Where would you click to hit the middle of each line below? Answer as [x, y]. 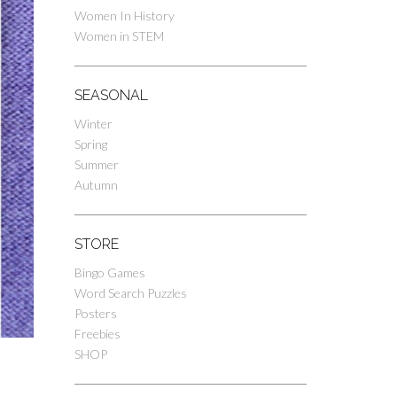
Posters [95, 314]
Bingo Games [109, 273]
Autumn [96, 185]
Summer [96, 165]
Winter [93, 124]
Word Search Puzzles [130, 293]
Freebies [97, 334]
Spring [90, 144]
